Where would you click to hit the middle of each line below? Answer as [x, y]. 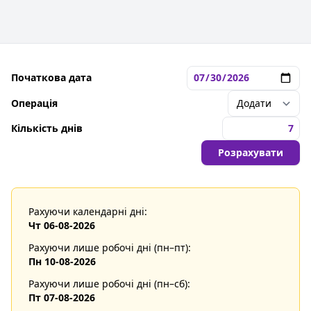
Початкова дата [51, 78]
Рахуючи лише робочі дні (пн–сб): [109, 283]
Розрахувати [251, 152]
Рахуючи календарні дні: [88, 211]
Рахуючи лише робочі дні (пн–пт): [110, 247]
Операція [34, 103]
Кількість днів [47, 128]
